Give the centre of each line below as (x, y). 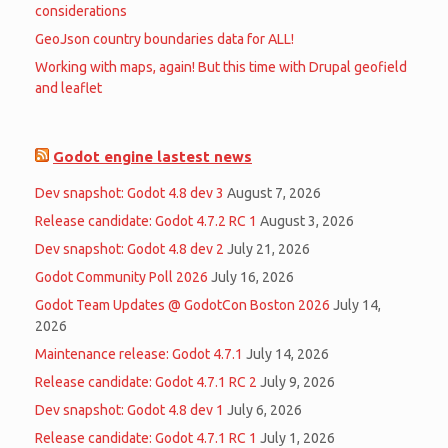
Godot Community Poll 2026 (121, 277)
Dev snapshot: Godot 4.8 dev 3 (129, 193)
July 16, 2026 (252, 277)
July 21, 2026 (268, 249)
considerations (81, 11)
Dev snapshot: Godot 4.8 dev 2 (129, 249)
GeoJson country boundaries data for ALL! (164, 39)
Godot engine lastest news (152, 157)
